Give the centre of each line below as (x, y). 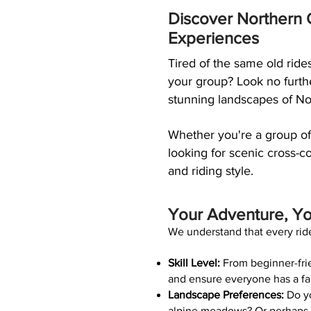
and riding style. (211, 171)
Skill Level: (195, 263)
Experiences (213, 38)
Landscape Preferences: (226, 295)
